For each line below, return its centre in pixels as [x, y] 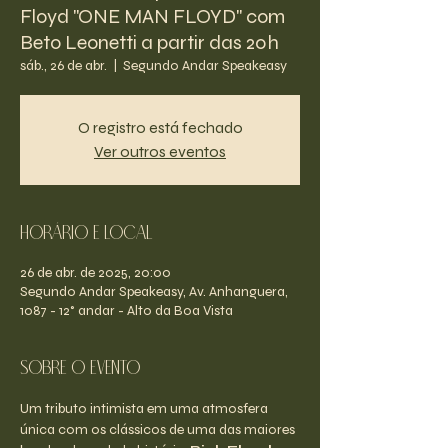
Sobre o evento [80, 369]
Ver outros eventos [160, 151]
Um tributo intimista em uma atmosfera [145, 408]
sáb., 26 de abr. [63, 65]
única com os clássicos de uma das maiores [159, 429]
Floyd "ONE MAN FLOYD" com [152, 16]
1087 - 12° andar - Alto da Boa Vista [126, 310]
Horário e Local [86, 234]
